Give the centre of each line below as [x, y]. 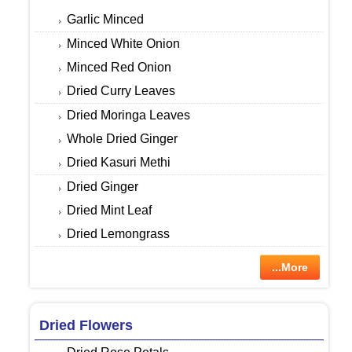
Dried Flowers [86, 326]
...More [290, 268]
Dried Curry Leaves [121, 91]
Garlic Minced [105, 20]
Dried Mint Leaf [109, 211]
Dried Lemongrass [118, 234]
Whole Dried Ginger [122, 139]
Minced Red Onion [119, 68]
